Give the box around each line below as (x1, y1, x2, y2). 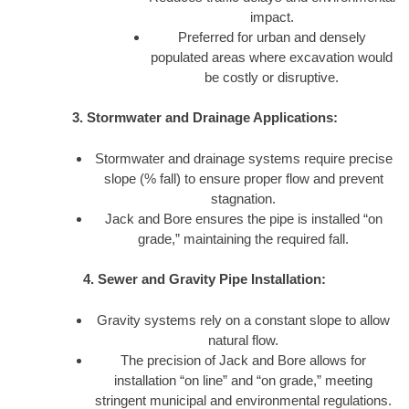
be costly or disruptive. (204, 68, 340, 85)
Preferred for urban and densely (177, 28, 366, 45)
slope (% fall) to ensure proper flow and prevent (103, 170, 383, 186)
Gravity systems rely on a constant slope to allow (97, 311, 390, 328)
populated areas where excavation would (151, 48, 393, 65)
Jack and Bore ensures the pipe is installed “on (104, 210, 383, 226)
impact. (249, 8, 294, 25)
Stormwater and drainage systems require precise (94, 150, 393, 166)
